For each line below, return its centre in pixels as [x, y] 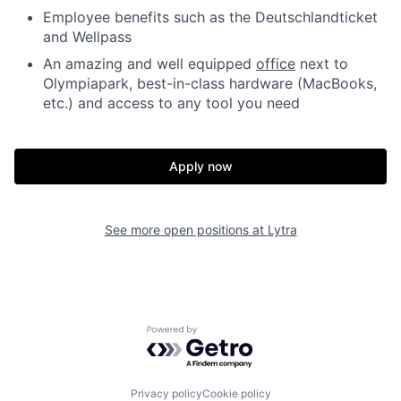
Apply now [200, 166]
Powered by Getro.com [225, 333]
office [276, 63]
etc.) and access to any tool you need [171, 102]
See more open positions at [186, 229]
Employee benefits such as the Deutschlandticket [210, 17]
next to [322, 63]
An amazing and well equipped [149, 63]
